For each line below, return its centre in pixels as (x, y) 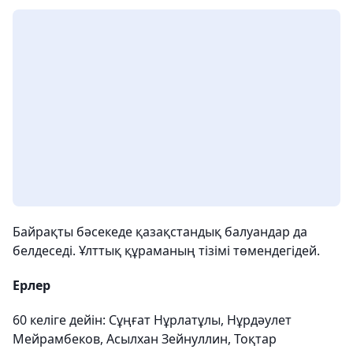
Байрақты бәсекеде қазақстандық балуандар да (160, 232)
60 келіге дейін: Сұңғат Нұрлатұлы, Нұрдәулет (152, 320)
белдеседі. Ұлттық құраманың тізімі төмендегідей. (166, 251)
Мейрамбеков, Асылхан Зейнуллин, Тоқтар (145, 339)
